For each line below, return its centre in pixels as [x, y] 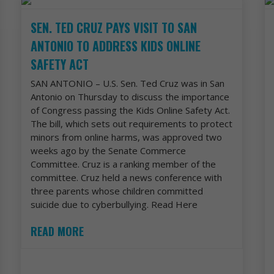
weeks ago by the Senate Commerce [109, 150]
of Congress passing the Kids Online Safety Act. [131, 110]
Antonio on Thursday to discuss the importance [130, 96]
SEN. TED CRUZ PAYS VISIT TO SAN [114, 27]
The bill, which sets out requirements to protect [132, 123]
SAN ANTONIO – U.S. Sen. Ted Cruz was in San [128, 83]
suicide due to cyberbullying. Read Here [114, 204]
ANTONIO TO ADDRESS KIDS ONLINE [116, 46]
